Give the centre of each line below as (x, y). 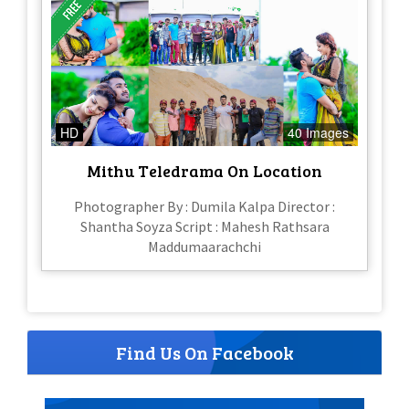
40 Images (318, 133)
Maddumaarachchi (204, 247)
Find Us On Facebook (204, 353)
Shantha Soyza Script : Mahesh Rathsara (204, 227)
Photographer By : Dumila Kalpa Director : (204, 207)
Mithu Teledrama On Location (204, 171)
